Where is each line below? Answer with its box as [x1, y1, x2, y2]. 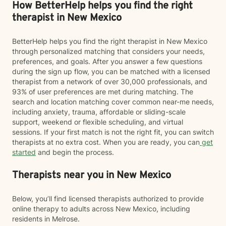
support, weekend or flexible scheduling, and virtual [12, 118, 183, 126]
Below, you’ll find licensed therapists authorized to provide [12, 194, 204, 203]
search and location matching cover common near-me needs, [12, 97, 214, 106]
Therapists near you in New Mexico [12, 169, 171, 182]
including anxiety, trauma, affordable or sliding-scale [12, 107, 186, 116]
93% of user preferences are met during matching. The [12, 87, 193, 96]
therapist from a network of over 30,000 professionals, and [12, 77, 207, 86]
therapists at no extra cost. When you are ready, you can [12, 138, 200, 146]
